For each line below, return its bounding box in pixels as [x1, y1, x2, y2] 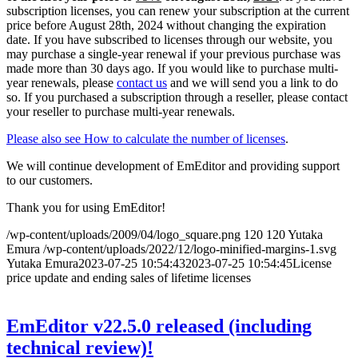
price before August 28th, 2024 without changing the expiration [6, 18, 326, 33]
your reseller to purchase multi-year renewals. [6, 105, 235, 119]
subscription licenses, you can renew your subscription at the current [6, 4, 349, 18]
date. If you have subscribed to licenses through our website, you [6, 33, 332, 47]
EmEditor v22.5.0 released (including [6, 316, 312, 337]
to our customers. [6, 173, 93, 188]
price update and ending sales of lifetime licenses [6, 271, 251, 285]
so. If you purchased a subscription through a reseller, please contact [6, 90, 348, 105]
